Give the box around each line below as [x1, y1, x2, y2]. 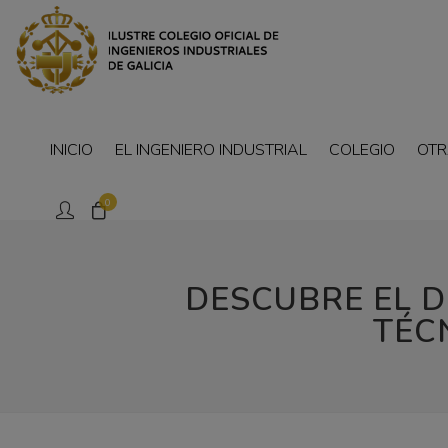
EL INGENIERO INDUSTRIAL [115, 139, 307, 161]
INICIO [50, 139, 93, 161]
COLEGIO [329, 139, 395, 161]
